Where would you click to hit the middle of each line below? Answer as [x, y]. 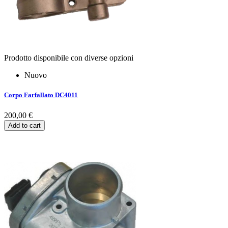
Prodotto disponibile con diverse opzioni [69, 58]
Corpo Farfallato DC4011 [41, 95]
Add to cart [24, 125]
